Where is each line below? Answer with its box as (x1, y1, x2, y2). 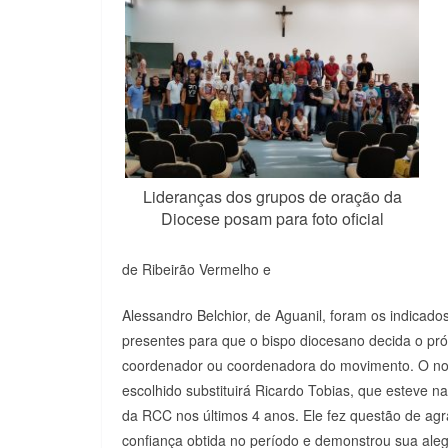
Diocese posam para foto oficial (160, 206, 384, 230)
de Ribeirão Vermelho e (122, 258, 271, 279)
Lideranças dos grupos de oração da (142, 184, 402, 208)
